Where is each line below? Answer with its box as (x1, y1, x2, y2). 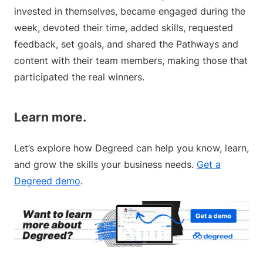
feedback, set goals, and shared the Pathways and (14, 38, 238, 50)
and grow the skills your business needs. (14, 159, 197, 170)
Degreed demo (14, 175, 80, 187)
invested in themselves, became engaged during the (14, 5, 245, 17)
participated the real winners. (14, 71, 144, 83)
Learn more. (14, 110, 86, 124)
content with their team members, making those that (14, 55, 248, 66)
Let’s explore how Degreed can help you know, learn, (14, 142, 249, 154)
